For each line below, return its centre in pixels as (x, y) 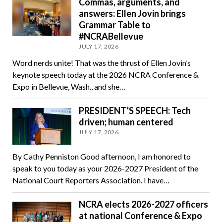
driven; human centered (126, 122)
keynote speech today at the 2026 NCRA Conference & (105, 75)
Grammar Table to (115, 25)
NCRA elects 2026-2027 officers (144, 204)
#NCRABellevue (111, 36)
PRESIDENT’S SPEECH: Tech (135, 111)
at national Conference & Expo (141, 215)
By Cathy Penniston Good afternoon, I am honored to (101, 156)
